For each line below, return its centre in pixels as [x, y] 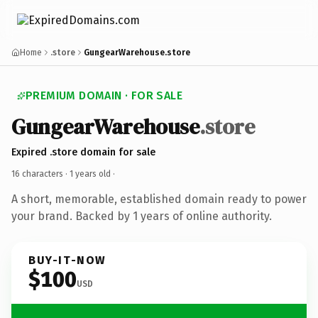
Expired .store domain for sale [83, 152]
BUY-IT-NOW [67, 260]
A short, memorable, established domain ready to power [159, 199]
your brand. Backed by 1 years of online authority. [142, 216]
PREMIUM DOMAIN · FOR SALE [104, 95]
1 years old [90, 174]
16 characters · [40, 174]
